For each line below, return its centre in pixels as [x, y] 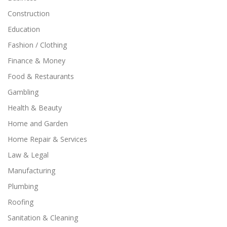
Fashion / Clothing [37, 45]
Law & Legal [28, 155]
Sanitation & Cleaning [43, 217]
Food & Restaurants [41, 76]
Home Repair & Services [47, 139]
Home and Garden [38, 123]
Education [24, 29]
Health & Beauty [35, 107]
